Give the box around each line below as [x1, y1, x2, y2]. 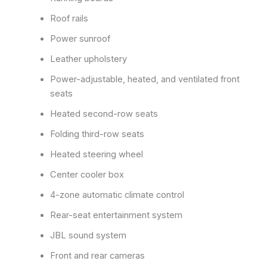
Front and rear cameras [49, 250, 145, 261]
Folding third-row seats [49, 128, 144, 139]
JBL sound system [49, 229, 126, 241]
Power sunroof [49, 33, 110, 44]
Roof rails [49, 13, 88, 24]
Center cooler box [49, 169, 124, 180]
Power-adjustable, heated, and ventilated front [49, 73, 240, 85]
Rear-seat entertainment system [49, 209, 182, 221]
